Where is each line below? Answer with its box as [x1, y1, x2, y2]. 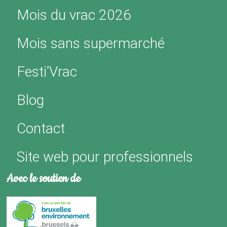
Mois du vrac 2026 [17, 7, 132, 24]
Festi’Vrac [17, 63, 78, 81]
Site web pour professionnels [17, 148, 194, 166]
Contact [17, 120, 65, 137]
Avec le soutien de [7, 171, 81, 187]
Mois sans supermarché [17, 35, 165, 52]
